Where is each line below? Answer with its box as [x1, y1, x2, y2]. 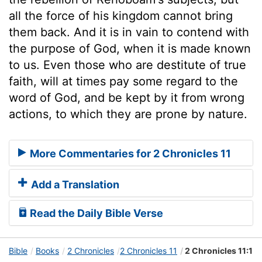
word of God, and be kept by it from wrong [9, 90, 244, 105]
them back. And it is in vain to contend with [9, 25, 249, 39]
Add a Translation [29, 178, 119, 191]
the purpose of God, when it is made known [9, 41, 251, 56]
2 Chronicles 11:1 [183, 246, 253, 256]
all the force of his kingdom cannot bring [9, 8, 233, 23]
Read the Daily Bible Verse [27, 207, 163, 220]
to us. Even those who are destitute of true [9, 57, 246, 72]
